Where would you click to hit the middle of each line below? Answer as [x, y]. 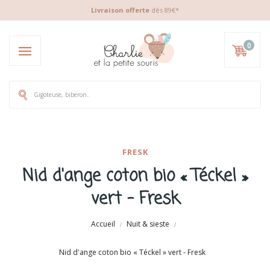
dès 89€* [164, 10]
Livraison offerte [120, 10]
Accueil [103, 224]
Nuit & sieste [148, 224]
